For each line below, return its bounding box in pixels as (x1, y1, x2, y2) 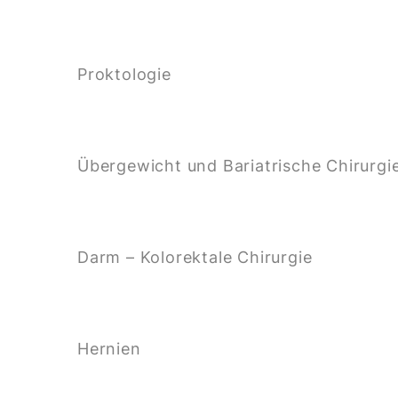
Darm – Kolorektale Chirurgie (77, 247, 313, 267)
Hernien (77, 338, 141, 358)
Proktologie (77, 64, 171, 84)
